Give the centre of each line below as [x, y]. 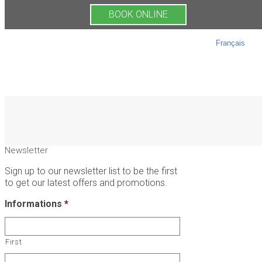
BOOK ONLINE [138, 14]
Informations [33, 204]
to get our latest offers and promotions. [86, 183]
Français [230, 43]
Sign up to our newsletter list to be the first [91, 171]
